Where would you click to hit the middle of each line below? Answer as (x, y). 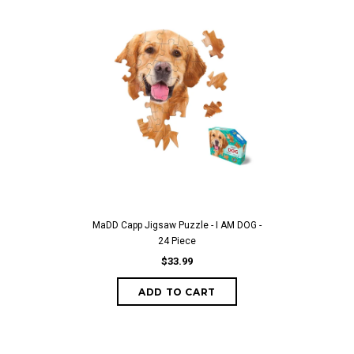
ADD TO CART (177, 292)
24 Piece (177, 241)
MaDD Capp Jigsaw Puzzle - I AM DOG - (177, 225)
